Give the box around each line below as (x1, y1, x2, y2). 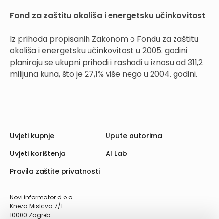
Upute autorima (106, 131, 162, 141)
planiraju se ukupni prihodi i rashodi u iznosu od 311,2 (10, 57, 203, 68)
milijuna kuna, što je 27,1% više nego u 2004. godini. (10, 68, 197, 80)
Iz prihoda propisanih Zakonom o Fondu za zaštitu (10, 33, 198, 45)
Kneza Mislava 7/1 (10, 202, 63, 211)
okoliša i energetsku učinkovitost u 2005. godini (10, 45, 187, 57)
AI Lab (106, 149, 127, 159)
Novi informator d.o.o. (10, 193, 74, 202)
